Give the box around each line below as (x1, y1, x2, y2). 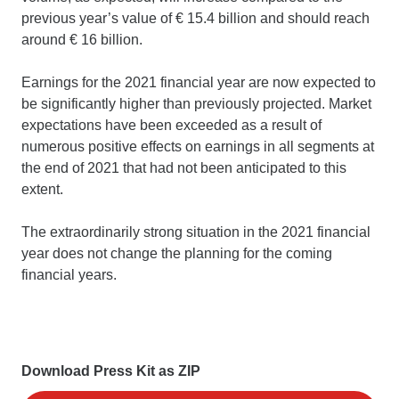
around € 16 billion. (21, 31, 142, 47)
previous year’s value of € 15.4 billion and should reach (21, 10, 370, 26)
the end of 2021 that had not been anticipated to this (21, 159, 346, 175)
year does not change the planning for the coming (21, 245, 332, 261)
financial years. (21, 266, 117, 282)
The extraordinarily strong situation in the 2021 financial (21, 224, 370, 240)
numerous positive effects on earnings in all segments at (21, 138, 374, 154)
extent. (21, 181, 63, 197)
